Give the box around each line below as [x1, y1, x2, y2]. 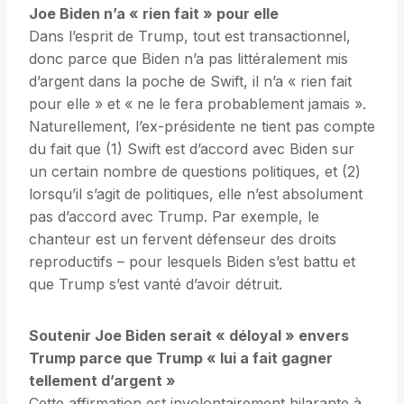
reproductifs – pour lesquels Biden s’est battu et [29, 252, 355, 271]
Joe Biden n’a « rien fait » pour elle [29, 5, 279, 23]
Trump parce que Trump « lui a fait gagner [29, 349, 333, 368]
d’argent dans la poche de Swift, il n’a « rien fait [29, 72, 352, 91]
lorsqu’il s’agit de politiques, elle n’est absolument [29, 185, 363, 204]
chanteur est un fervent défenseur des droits [29, 230, 336, 249]
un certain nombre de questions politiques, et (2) [29, 162, 361, 181]
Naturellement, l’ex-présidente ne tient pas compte [29, 117, 375, 136]
